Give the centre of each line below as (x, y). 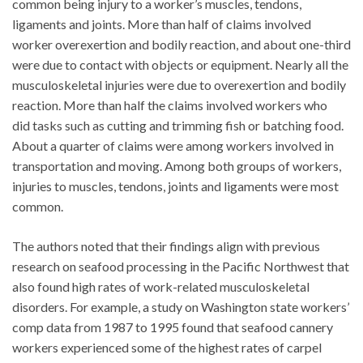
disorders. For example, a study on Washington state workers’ (181, 306)
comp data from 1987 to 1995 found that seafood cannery (173, 327)
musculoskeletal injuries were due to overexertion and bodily (179, 84)
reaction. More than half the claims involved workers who (170, 105)
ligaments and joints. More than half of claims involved (162, 23)
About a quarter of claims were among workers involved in (173, 145)
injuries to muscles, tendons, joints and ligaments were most (175, 186)
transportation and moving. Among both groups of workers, (177, 165)
